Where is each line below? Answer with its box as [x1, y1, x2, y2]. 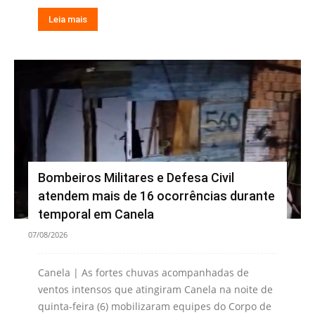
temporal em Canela [38, 207, 154, 222]
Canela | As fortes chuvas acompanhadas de [38, 266, 249, 280]
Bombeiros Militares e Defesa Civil [38, 170, 234, 186]
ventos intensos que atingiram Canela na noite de [38, 283, 273, 297]
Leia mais [49, 14, 87, 25]
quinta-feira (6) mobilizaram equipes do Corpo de [38, 300, 271, 314]
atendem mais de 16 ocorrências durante [38, 188, 275, 204]
